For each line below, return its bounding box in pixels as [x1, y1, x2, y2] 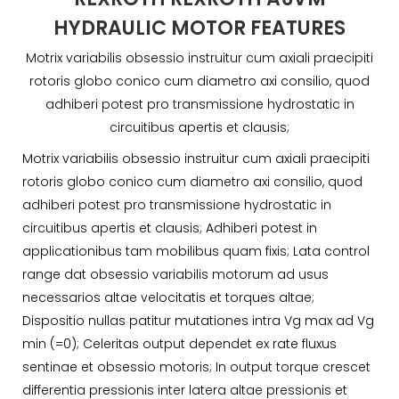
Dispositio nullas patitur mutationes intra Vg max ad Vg [22, 312, 374, 330]
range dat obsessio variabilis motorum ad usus [22, 265, 329, 284]
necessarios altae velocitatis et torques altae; [22, 289, 314, 307]
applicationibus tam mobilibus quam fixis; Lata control [22, 242, 370, 261]
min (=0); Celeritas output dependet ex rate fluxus [22, 335, 337, 354]
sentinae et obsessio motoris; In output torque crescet [22, 358, 370, 377]
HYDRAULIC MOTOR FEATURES [53, 13, 346, 42]
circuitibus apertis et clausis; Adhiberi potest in [22, 219, 317, 238]
